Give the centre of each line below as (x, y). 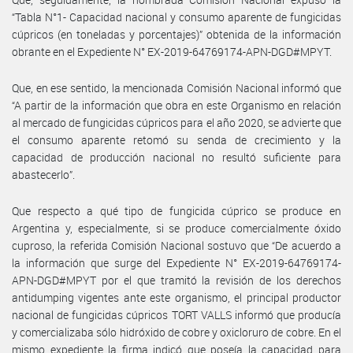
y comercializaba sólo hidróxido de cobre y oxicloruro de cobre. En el (176, 332)
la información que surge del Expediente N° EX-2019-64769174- (176, 262)
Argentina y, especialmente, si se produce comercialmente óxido (176, 228)
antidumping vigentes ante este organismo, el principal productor (176, 297)
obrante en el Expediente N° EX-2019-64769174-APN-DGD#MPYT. (172, 51)
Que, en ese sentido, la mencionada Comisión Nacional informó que (176, 87)
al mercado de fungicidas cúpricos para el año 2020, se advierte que (176, 122)
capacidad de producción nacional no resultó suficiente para (176, 157)
